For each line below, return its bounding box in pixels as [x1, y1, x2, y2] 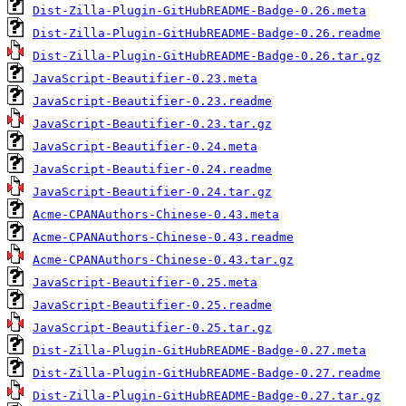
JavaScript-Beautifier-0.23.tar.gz [33, 117, 272, 131]
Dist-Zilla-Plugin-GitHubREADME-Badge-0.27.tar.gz [33, 389, 381, 403]
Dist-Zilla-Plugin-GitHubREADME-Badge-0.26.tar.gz [33, 49, 381, 63]
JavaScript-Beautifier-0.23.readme [33, 94, 272, 109]
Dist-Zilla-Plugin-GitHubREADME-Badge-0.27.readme [33, 366, 381, 381]
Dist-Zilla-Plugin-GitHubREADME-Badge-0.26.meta [33, 4, 366, 18]
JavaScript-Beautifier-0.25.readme [33, 298, 272, 313]
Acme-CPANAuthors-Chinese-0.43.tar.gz [33, 253, 294, 267]
